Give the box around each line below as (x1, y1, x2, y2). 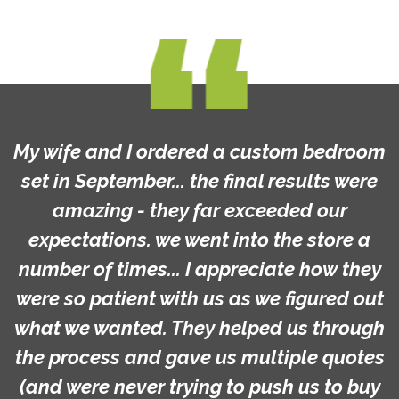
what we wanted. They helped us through (14, 315, 385, 339)
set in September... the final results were (21, 168, 378, 192)
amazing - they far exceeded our (52, 198, 347, 222)
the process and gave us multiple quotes (14, 345, 385, 369)
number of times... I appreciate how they (18, 256, 381, 281)
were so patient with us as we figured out (15, 286, 384, 310)
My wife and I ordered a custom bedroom (13, 139, 386, 163)
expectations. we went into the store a (28, 227, 370, 251)
